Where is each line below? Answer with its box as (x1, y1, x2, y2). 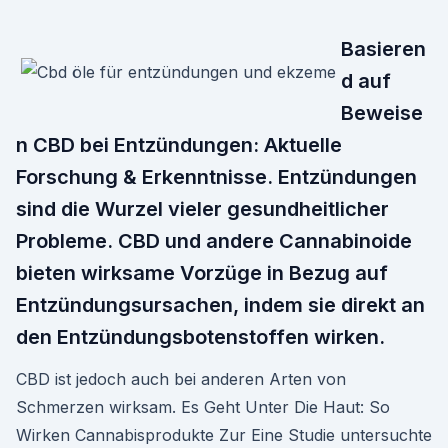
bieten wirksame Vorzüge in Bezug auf (16, 261, 388, 285)
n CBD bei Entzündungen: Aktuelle (16, 133, 342, 157)
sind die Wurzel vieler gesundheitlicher (16, 197, 389, 221)
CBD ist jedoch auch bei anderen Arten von (16, 369, 346, 389)
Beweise (341, 101, 423, 125)
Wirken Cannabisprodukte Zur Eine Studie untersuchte (16, 425, 432, 445)
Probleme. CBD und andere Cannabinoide (16, 229, 412, 253)
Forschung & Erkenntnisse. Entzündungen (16, 165, 417, 189)
